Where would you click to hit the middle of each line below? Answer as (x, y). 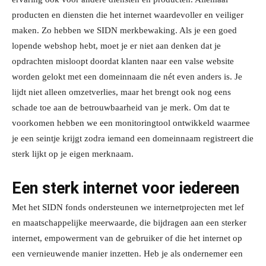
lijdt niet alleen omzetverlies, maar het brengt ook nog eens (121, 92)
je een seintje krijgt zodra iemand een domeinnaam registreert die (133, 139)
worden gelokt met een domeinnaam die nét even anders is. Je (127, 77)
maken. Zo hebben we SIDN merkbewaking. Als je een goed (124, 31)
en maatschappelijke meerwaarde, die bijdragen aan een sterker (129, 223)
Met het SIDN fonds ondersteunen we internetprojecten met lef (128, 208)
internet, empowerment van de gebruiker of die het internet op (127, 238)
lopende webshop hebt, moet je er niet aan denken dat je (116, 46)
